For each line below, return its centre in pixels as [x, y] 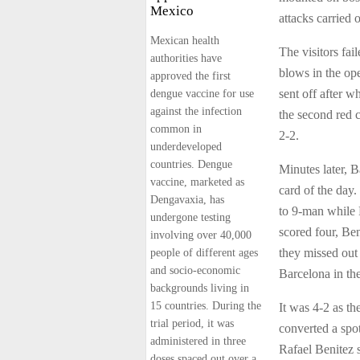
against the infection [196, 111]
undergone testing [190, 217]
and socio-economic [195, 270]
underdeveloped [186, 147]
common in [176, 129]
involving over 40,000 [201, 235]
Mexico [172, 11]
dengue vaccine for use [202, 94]
